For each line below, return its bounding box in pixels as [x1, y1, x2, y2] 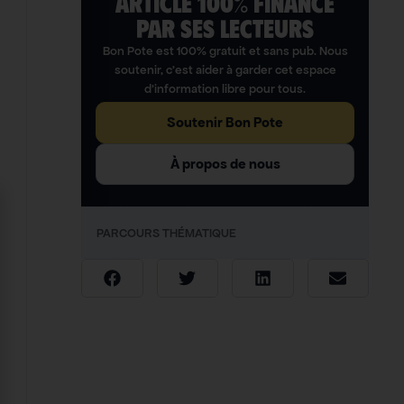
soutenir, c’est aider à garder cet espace [114, 62, 336, 78]
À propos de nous [170, 155, 280, 173]
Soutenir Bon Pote [167, 114, 284, 132]
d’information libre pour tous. [144, 81, 307, 97]
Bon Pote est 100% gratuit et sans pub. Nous [102, 43, 348, 60]
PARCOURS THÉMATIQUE [96, 225, 237, 242]
